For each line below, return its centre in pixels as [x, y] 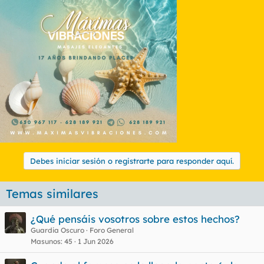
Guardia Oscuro [57, 230]
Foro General [112, 230]
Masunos [46, 241]
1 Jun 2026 [96, 241]
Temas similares [52, 193]
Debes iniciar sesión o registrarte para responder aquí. [132, 161]
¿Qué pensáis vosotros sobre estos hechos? [135, 219]
